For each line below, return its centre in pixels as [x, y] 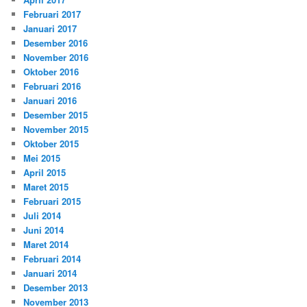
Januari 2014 [50, 273]
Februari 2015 [52, 201]
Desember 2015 [56, 114]
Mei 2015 [42, 158]
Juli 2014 [42, 215]
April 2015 [45, 172]
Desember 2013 [56, 287]
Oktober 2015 [51, 143]
